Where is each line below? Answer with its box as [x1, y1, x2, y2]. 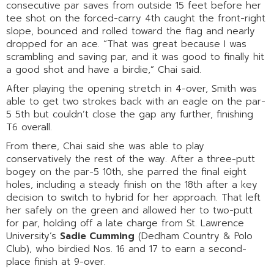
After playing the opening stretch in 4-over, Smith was [6, 81, 257, 95]
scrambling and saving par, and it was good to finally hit [6, 50, 264, 64]
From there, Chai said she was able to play [6, 139, 204, 153]
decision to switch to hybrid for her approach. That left [6, 190, 261, 204]
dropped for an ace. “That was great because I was [6, 37, 246, 51]
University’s [6, 229, 60, 243]
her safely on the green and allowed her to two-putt [6, 203, 253, 217]
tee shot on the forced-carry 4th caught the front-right [6, 11, 265, 25]
